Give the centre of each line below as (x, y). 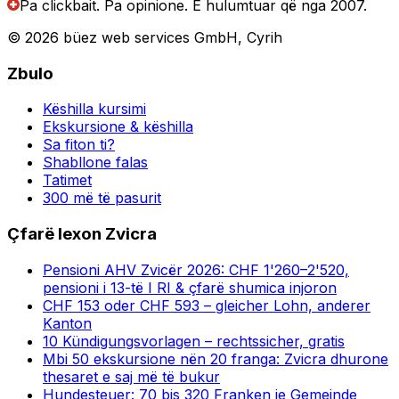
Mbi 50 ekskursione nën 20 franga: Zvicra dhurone (216, 358)
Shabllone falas (95, 163)
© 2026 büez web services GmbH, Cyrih (145, 37)
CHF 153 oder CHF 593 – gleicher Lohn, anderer (207, 305)
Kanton (67, 323)
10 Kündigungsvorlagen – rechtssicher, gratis (194, 341)
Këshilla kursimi (94, 109)
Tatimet (67, 180)
